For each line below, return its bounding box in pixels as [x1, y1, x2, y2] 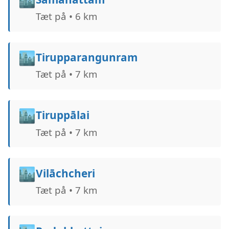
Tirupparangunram [35, 50, 138, 65]
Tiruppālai [35, 108, 89, 123]
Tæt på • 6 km [35, 10, 97, 23]
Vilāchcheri [35, 166, 95, 180]
